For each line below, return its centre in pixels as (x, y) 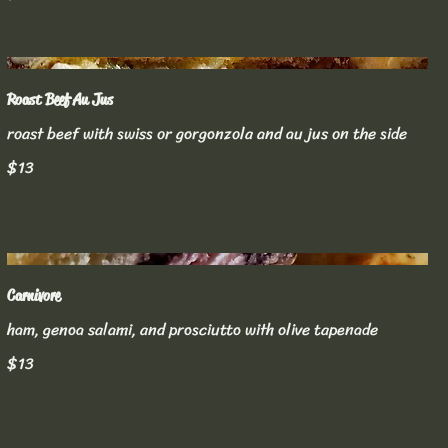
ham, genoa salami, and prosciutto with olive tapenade (192, 330)
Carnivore (33, 296)
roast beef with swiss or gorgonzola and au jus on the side (206, 133)
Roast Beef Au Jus (59, 99)
